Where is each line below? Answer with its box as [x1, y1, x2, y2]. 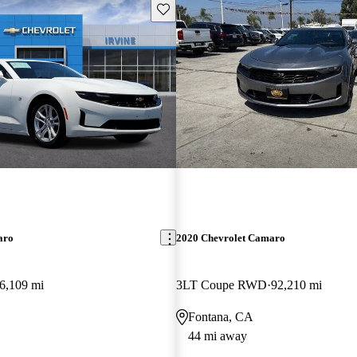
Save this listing [155, 2, 230, 14]
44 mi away [187, 328, 247, 343]
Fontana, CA [187, 309, 253, 324]
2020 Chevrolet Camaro [175, 231, 285, 244]
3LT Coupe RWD [175, 277, 267, 292]
